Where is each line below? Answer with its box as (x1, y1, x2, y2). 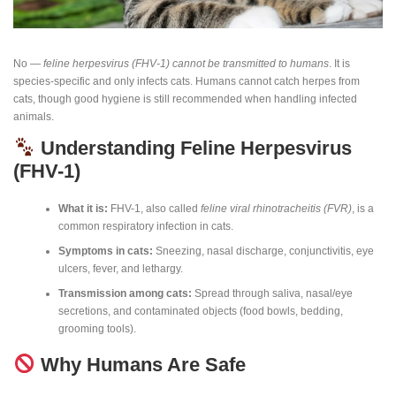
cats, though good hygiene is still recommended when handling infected (13, 93, 357, 105)
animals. (13, 110, 54, 123)
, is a (351, 202, 374, 215)
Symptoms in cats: (57, 244, 153, 257)
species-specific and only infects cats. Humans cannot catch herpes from (13, 75, 360, 88)
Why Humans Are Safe (34, 353, 246, 376)
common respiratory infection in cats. (57, 219, 233, 232)
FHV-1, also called (107, 202, 201, 215)
